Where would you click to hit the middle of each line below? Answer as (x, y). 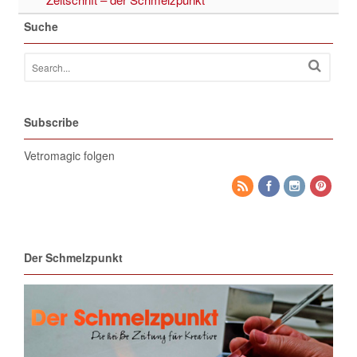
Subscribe (51, 122)
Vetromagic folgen (69, 156)
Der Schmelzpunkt (73, 258)
